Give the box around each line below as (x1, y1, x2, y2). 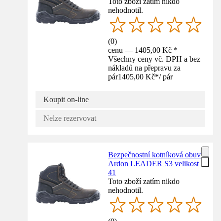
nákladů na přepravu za (108, 63, 181, 72)
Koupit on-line (43, 95, 89, 104)
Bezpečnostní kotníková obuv (108, 150, 201, 159)
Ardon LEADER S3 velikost (108, 159, 199, 168)
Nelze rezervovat (43, 113, 96, 122)
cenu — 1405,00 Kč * (108, 45, 178, 54)
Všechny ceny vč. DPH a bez (108, 54, 201, 63)
